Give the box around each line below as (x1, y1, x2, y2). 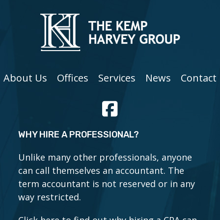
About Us (3, 71, 47, 84)
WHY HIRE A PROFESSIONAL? (18, 129, 139, 140)
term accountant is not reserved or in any (18, 178, 195, 190)
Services (98, 71, 136, 84)
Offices (57, 71, 88, 84)
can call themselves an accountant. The (18, 165, 185, 176)
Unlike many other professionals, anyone (18, 151, 192, 163)
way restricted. (18, 191, 82, 203)
